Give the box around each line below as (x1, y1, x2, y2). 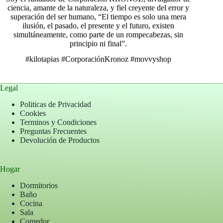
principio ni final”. (69, 39, 127, 48)
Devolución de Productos (20, 135, 100, 144)
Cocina (20, 199, 42, 208)
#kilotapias (25, 55, 59, 64)
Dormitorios (20, 181, 58, 190)
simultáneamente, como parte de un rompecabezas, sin (13, 30, 183, 39)
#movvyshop (130, 55, 171, 64)
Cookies (20, 109, 46, 117)
